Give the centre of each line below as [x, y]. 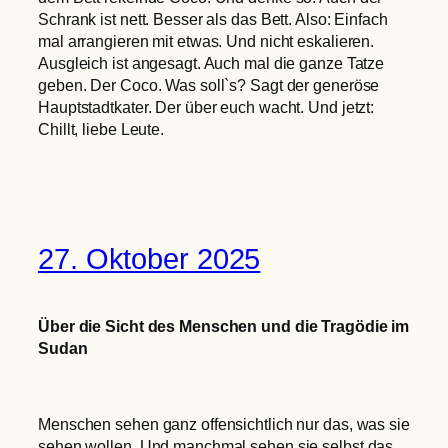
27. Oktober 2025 [149, 259]
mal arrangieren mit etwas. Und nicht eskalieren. [206, 41]
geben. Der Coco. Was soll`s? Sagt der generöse [209, 85]
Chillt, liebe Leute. [101, 129]
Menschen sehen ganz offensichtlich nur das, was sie [224, 424]
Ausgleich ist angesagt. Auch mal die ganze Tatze [211, 63]
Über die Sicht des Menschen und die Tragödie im [224, 325]
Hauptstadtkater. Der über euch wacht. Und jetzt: [206, 107]
